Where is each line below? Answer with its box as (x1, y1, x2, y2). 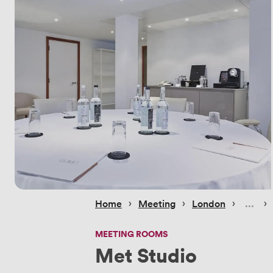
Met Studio (95, 241, 197, 268)
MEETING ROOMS (95, 227, 168, 240)
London (192, 196, 225, 210)
